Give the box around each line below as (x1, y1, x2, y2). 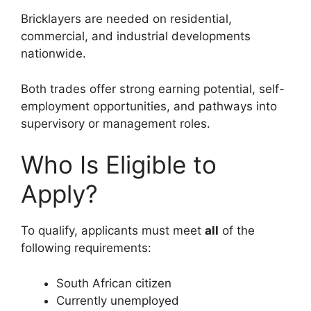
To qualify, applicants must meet (21, 224, 205, 238)
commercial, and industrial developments (21, 29, 251, 44)
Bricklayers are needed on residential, (21, 12, 232, 26)
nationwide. (21, 47, 86, 61)
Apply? (21, 179, 98, 209)
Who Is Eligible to (21, 150, 217, 180)
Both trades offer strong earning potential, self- (21, 81, 285, 96)
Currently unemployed (56, 293, 179, 308)
